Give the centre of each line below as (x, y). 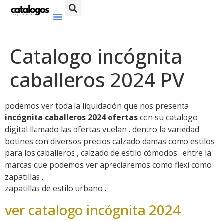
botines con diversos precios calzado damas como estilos (110, 141)
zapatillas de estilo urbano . (55, 189)
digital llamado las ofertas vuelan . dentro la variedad (102, 129)
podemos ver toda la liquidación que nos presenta (97, 106)
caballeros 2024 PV (97, 80)
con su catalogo (168, 118)
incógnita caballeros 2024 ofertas (71, 118)
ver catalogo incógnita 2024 (94, 209)
